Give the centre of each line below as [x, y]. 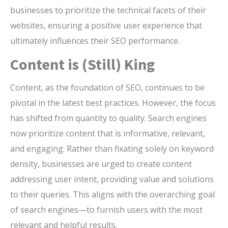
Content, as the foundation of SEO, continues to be [107, 88]
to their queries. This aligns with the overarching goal [112, 195]
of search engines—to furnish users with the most [106, 210]
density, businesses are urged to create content [101, 164]
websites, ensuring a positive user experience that [106, 26]
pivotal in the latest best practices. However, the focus [113, 103]
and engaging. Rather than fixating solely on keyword [112, 149]
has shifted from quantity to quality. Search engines [108, 118]
